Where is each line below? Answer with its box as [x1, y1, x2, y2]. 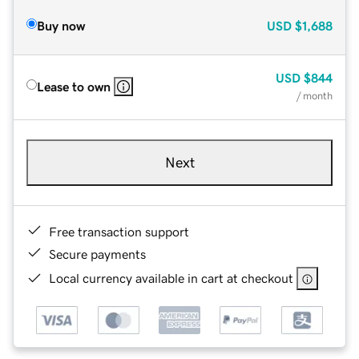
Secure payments [49, 247, 146, 260]
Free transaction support [49, 224, 189, 238]
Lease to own [37, 79, 111, 93]
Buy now [37, 18, 85, 32]
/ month [296, 90, 333, 101]
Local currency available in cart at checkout [49, 271, 293, 284]
